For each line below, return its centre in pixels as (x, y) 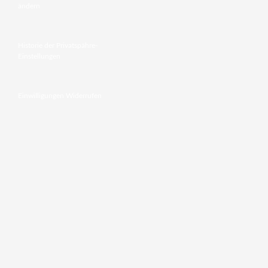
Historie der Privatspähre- (58, 45)
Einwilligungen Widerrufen (60, 95)
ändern (29, 6)
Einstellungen (39, 56)
